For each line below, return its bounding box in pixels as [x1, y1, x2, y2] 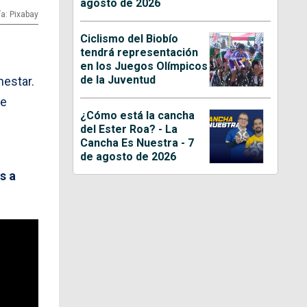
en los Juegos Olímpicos [80, 60, 208, 73]
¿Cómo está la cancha [80, 109, 195, 123]
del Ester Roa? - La [80, 123, 178, 136]
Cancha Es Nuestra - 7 [80, 136, 195, 150]
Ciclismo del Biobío [80, 32, 179, 46]
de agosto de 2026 [80, 150, 177, 164]
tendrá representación [80, 46, 199, 60]
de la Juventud [80, 73, 156, 87]
